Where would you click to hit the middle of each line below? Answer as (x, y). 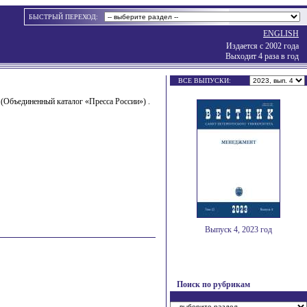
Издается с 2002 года (262, 46)
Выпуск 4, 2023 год (238, 230)
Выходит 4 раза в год (262, 56)
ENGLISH (281, 34)
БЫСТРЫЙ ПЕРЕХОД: (64, 17)
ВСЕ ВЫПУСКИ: (205, 81)
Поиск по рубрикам (213, 284)
